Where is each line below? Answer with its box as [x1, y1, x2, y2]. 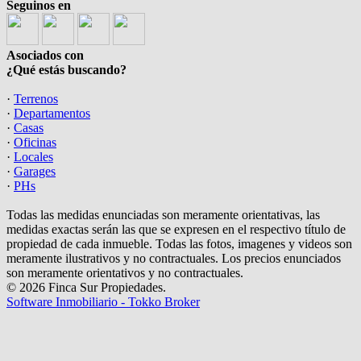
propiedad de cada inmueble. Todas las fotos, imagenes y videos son [6, 236, 352, 251]
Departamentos [14, 106, 90, 120]
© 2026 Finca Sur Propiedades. [6, 280, 166, 294]
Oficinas [14, 135, 56, 149]
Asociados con [6, 48, 84, 62]
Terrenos [14, 91, 58, 106]
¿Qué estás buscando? [6, 62, 127, 77]
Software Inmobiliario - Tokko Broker [6, 294, 200, 309]
